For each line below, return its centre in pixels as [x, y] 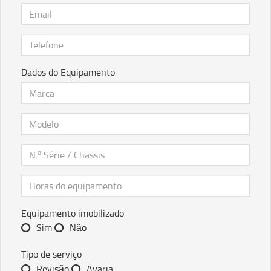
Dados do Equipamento [68, 72]
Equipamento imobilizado [73, 213]
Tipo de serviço [51, 254]
